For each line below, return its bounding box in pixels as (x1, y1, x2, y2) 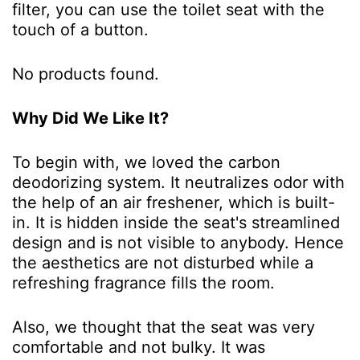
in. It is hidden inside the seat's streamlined (12, 213, 340, 233)
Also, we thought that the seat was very (12, 317, 315, 337)
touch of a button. (12, 20, 149, 40)
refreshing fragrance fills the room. (12, 273, 275, 293)
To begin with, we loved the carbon (12, 153, 280, 173)
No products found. (12, 64, 159, 84)
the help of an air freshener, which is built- (12, 193, 335, 213)
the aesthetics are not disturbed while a (12, 253, 313, 273)
